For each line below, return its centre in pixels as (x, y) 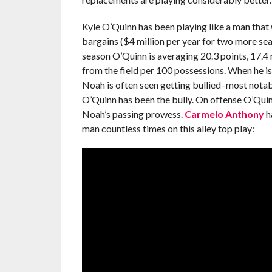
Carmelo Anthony (224, 114)
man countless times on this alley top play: (168, 128)
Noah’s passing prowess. (133, 114)
